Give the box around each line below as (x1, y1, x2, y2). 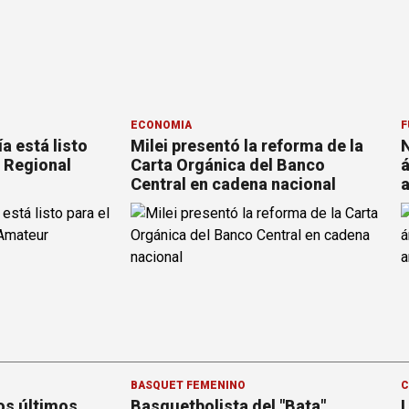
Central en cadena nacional (131, 174, 336, 194)
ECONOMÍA (131, 119, 192, 132)
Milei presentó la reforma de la (131, 136, 363, 156)
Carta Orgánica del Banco (131, 155, 325, 175)
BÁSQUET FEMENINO (131, 379, 246, 393)
